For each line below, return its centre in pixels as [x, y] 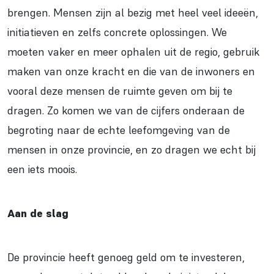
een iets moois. [42, 169]
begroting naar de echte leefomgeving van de [119, 130]
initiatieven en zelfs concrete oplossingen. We [117, 32]
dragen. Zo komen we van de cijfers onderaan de [126, 111]
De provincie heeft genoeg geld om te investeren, [126, 257]
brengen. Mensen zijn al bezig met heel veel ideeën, [133, 13]
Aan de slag [38, 213]
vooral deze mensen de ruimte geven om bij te [120, 91]
